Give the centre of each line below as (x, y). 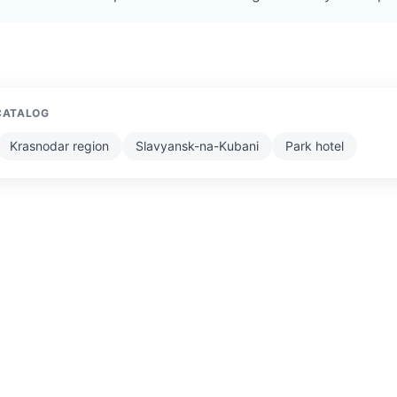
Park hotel (315, 145)
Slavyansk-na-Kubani (197, 145)
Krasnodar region (59, 145)
